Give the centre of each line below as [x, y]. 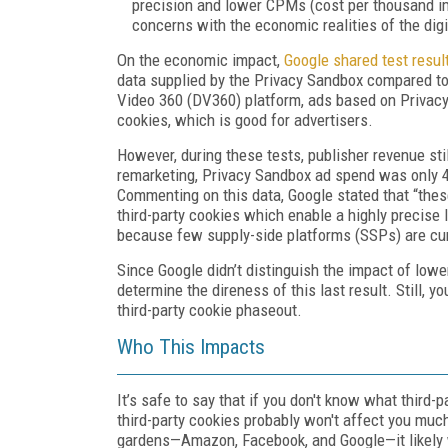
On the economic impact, [200, 59]
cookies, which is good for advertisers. [245, 119]
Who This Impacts [191, 346]
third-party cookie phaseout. [209, 309]
